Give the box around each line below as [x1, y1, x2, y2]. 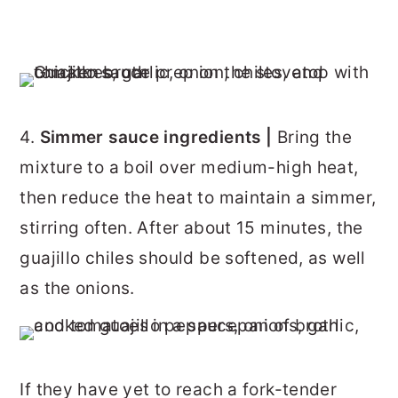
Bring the [276, 126, 353, 147]
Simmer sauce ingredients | [39, 126, 277, 147]
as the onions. [20, 277, 135, 298]
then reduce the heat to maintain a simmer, [20, 187, 377, 208]
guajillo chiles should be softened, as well [20, 247, 366, 268]
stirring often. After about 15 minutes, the [20, 217, 363, 238]
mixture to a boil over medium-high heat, [20, 156, 359, 178]
